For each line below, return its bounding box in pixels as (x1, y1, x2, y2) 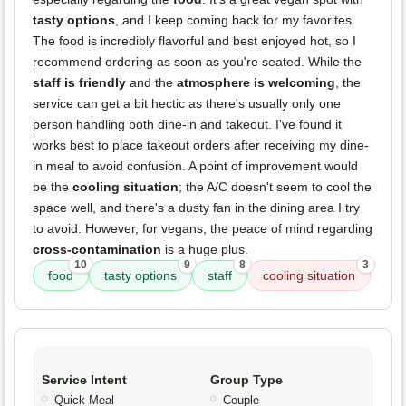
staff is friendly (33, 75, 126, 91)
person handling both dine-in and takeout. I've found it (33, 117, 342, 132)
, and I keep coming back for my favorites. (115, 13, 355, 28)
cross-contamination (33, 242, 161, 257)
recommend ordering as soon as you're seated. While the (33, 54, 362, 70)
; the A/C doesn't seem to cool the (179, 179, 372, 195)
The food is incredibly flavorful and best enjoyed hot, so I (33, 34, 356, 49)
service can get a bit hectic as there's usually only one (33, 96, 341, 111)
